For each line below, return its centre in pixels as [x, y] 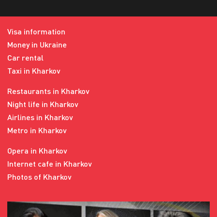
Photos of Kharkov [39, 177]
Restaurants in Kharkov [48, 91]
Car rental [25, 57]
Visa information [36, 31]
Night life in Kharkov [43, 104]
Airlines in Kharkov [40, 117]
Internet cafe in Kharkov [50, 163]
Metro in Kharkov [37, 130]
